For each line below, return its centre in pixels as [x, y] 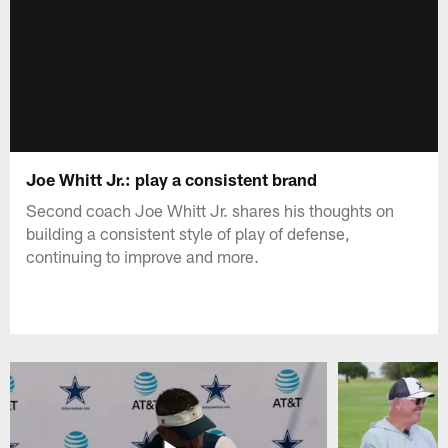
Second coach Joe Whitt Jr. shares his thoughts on [210, 209]
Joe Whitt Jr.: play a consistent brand [172, 178]
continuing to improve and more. [143, 255]
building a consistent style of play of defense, [188, 232]
